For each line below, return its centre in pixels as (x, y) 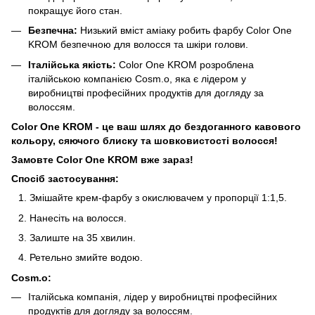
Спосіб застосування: (65, 179)
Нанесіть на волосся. (78, 218)
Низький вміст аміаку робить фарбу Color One (185, 31)
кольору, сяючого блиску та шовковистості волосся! (144, 141)
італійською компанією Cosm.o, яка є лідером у (137, 78)
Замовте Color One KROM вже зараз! (102, 160)
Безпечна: (53, 31)
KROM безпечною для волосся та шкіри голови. (138, 45)
